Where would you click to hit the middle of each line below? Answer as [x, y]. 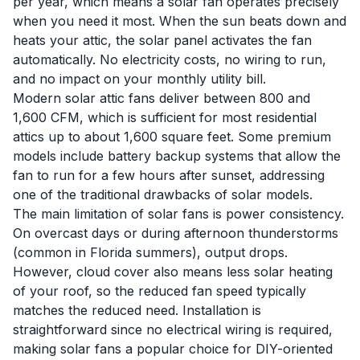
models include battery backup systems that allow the [177, 156]
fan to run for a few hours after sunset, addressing [169, 175]
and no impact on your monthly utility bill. [139, 79]
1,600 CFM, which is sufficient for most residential [165, 117]
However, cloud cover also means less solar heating [173, 272]
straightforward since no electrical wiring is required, [173, 329]
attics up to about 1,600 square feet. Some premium [172, 137]
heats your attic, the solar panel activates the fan [162, 40]
